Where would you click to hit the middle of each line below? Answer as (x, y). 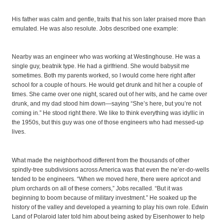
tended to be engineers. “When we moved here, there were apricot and (106, 179)
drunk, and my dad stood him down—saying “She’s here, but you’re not (107, 104)
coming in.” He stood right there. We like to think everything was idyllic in (108, 113)
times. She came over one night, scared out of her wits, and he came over (110, 94)
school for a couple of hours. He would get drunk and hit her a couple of (107, 85)
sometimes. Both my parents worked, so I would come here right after (104, 76)
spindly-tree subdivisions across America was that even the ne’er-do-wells (110, 170)
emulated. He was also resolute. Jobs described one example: (95, 28)
